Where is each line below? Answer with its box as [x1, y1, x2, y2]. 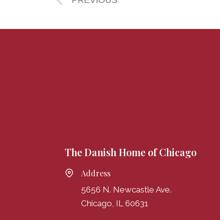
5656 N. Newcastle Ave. [81, 185, 171, 195]
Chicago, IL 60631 [81, 198, 148, 209]
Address [81, 168, 110, 179]
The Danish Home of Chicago [65, 145, 196, 159]
